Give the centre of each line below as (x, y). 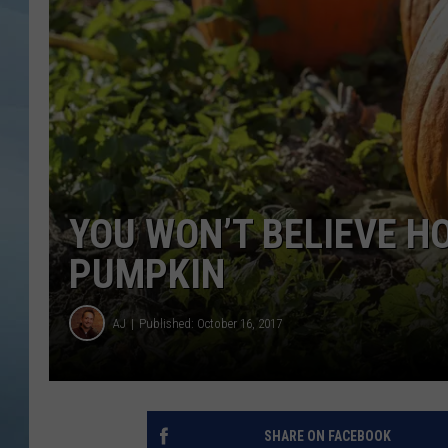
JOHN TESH (353, 40)
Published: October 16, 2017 (210, 323)
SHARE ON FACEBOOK (327, 436)
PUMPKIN (147, 275)
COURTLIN (349, 90)
